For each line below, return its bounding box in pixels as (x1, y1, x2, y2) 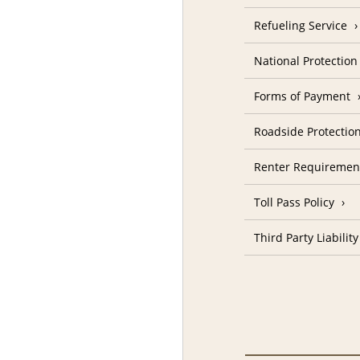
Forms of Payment (254, 88, 351, 104)
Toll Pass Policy (254, 194, 335, 211)
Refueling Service (254, 18, 348, 34)
